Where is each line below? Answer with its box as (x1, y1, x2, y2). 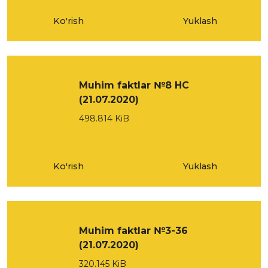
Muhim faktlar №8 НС (79, 80, 189, 91)
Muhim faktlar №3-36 (79, 225, 188, 236)
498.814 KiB (79, 113, 129, 124)
